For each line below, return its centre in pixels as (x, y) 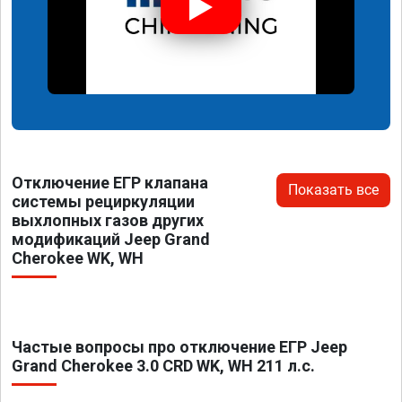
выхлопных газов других (108, 220)
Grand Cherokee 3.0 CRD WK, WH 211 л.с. (163, 365)
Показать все (333, 189)
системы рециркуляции (103, 201)
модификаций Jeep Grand (111, 239)
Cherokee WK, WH (78, 258)
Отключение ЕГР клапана (110, 182)
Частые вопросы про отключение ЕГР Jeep (179, 346)
